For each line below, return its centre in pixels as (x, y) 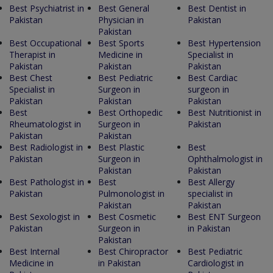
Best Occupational (45, 43)
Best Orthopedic (131, 112)
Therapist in (32, 54)
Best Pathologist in (47, 182)
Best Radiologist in (46, 147)
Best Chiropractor (133, 251)
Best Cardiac (212, 77)
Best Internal (34, 251)
